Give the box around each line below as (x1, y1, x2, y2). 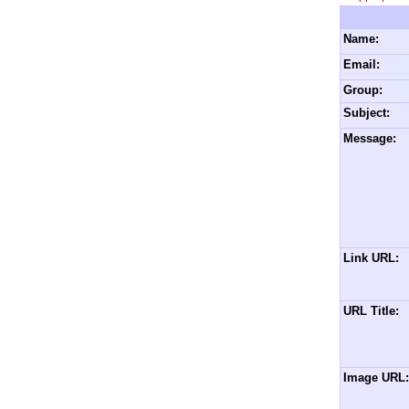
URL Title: (343, 304, 399, 318)
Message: (343, 131, 396, 145)
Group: (343, 83, 383, 97)
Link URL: (343, 251, 399, 265)
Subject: (343, 106, 390, 120)
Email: (343, 58, 380, 71)
